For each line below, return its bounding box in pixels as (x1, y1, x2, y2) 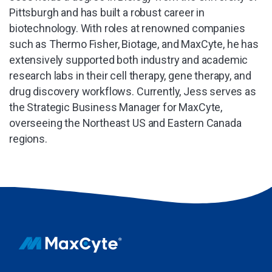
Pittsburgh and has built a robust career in (9, 6, 205, 19)
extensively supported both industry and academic (9, 53, 248, 67)
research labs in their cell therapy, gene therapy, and (9, 69, 251, 83)
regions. (9, 132, 47, 146)
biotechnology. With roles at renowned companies (9, 22, 245, 35)
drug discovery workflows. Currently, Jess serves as (9, 85, 256, 98)
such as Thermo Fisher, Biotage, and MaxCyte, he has (9, 38, 259, 51)
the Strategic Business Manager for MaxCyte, (9, 101, 223, 114)
